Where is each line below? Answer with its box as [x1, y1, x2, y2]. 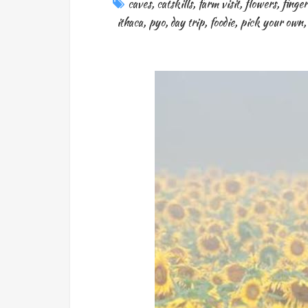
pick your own [239, 14, 303, 30]
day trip [170, 14, 204, 30]
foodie [209, 14, 234, 30]
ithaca [116, 14, 143, 30]
